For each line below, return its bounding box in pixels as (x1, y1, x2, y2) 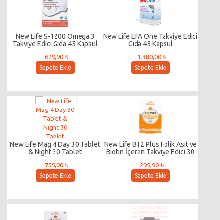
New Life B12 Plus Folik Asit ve (104, 140, 197, 148)
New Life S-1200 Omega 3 (15, 32, 95, 40)
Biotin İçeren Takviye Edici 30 (106, 148, 194, 156)
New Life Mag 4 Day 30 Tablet (10, 140, 100, 148)
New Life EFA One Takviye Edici (103, 32, 197, 40)
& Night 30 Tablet (28, 148, 82, 156)
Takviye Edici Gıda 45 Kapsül (12, 40, 98, 48)
